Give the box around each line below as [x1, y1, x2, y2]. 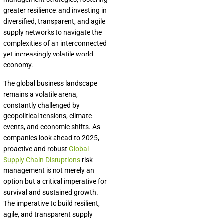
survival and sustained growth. [3, 188, 98, 197]
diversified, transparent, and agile [3, 17, 105, 26]
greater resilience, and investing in [3, 6, 107, 15]
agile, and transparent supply [3, 210, 93, 219]
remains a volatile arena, [3, 90, 78, 99]
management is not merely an [3, 166, 94, 175]
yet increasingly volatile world [3, 50, 93, 58]
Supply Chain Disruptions [3, 156, 80, 164]
